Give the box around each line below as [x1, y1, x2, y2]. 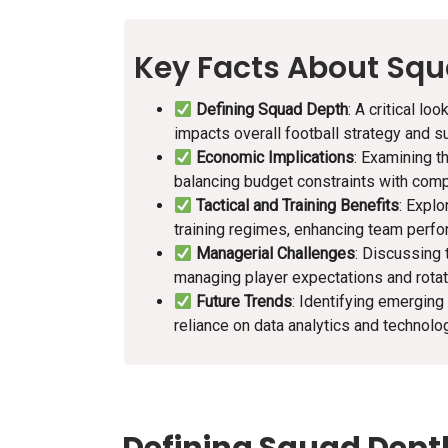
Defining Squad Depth [196, 100, 349, 120]
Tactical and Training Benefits [196, 196, 400, 216]
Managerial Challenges [196, 244, 356, 264]
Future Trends [196, 292, 293, 312]
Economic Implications [196, 148, 355, 168]
